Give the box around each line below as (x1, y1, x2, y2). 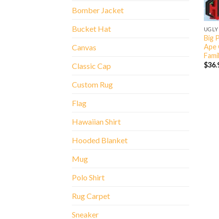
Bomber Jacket (72, 5, 124, 15)
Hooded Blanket (72, 135, 128, 145)
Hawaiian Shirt (72, 117, 121, 127)
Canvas (72, 43, 96, 52)
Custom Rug (72, 80, 113, 89)
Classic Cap (72, 61, 111, 71)
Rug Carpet (72, 191, 110, 201)
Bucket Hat (72, 24, 111, 34)
